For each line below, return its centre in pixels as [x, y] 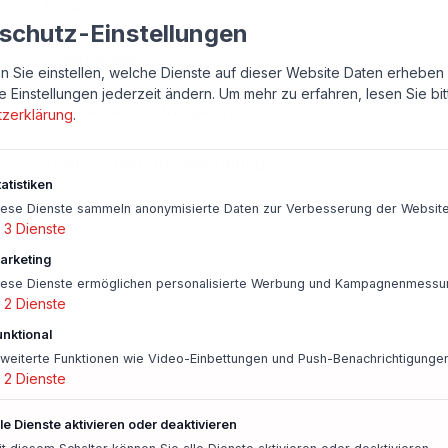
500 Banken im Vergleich [137, 111]
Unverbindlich [95, 59]
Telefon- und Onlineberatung [153, 163]
